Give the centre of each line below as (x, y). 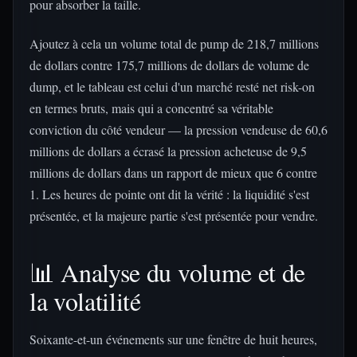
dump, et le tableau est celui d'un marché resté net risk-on (172, 86)
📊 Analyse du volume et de (167, 272)
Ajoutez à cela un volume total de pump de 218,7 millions (174, 43)
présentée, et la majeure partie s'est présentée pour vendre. (174, 216)
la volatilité (85, 301)
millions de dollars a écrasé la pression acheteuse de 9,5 (168, 151)
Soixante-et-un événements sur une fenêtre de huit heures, (173, 339)
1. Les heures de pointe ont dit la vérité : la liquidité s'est (169, 194)
